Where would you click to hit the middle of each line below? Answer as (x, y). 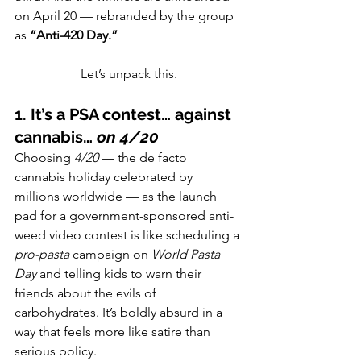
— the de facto (144, 158)
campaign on (110, 255)
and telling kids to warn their (120, 274)
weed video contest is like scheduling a (129, 235)
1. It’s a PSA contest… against (125, 115)
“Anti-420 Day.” (74, 35)
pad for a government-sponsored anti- (124, 216)
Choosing (44, 158)
